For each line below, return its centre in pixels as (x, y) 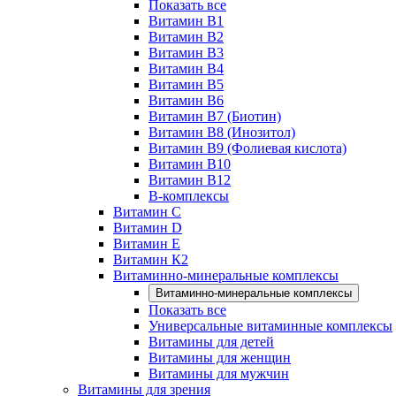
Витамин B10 (190, 164)
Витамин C (147, 212)
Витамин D (148, 228)
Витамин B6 (186, 100)
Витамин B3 (186, 53)
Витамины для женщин (220, 358)
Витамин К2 (151, 259)
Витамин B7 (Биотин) (215, 116)
